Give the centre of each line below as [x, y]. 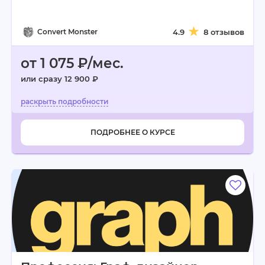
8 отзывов [224, 32]
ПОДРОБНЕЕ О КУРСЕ [132, 132]
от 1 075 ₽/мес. [72, 63]
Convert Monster [67, 32]
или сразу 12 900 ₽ [59, 79]
